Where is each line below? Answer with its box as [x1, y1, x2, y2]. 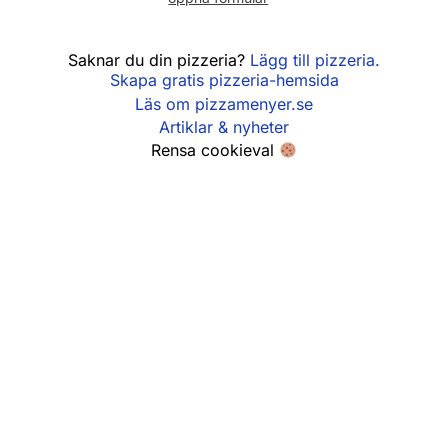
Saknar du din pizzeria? [68, 49, 250, 70]
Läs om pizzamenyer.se [135, 93, 313, 114]
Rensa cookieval [150, 140, 279, 161]
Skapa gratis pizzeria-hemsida [109, 70, 339, 91]
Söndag [88, 14, 147, 35]
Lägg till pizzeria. [250, 49, 380, 70]
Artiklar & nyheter [159, 117, 289, 138]
